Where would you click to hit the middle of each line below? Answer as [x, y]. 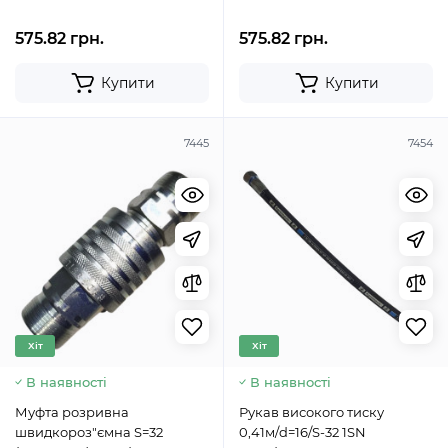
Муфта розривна [72, 412]
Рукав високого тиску [293, 412]
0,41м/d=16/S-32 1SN [302, 432]
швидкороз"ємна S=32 [89, 432]
